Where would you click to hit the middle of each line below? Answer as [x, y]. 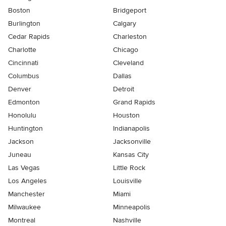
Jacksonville [132, 141]
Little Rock [129, 167]
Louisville [127, 181]
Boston [19, 10]
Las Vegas [24, 167]
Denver [20, 89]
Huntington [25, 128]
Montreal [22, 220]
